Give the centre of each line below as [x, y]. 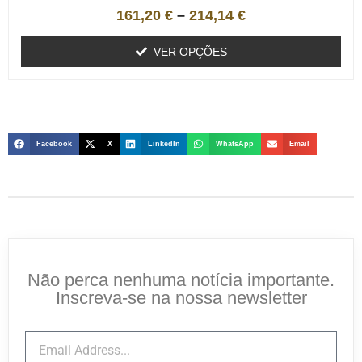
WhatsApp [235, 143]
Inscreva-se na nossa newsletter [181, 297]
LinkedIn [164, 143]
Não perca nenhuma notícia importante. [181, 280]
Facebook [55, 143]
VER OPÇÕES [190, 52]
